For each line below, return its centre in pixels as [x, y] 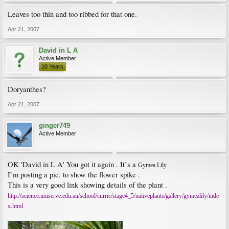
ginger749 [54, 125]
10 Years [52, 66]
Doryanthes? [27, 89]
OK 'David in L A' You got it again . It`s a [73, 164]
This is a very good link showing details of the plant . [87, 185]
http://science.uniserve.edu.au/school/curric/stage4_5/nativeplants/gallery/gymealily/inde [113, 196]
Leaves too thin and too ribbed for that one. [72, 14]
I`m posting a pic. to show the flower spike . [74, 175]
